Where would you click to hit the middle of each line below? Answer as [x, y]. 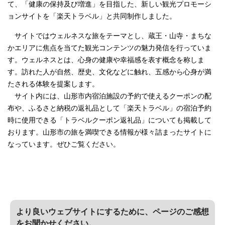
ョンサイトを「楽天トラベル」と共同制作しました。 [92, 16]
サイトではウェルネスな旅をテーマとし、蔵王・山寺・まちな [109, 36]
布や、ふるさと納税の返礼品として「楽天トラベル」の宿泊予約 [109, 108]
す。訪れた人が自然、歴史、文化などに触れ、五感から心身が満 [109, 72]
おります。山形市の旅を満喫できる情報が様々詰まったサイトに [109, 132]
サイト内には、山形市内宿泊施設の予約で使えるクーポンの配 [109, 96]
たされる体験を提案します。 [53, 84]
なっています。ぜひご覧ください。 [64, 144]
